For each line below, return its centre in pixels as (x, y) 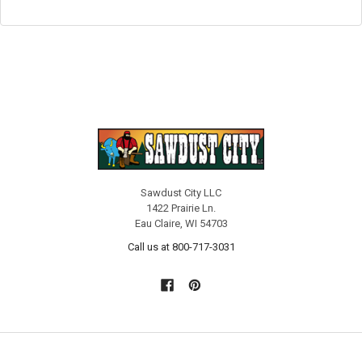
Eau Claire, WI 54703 (181, 224)
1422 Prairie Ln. (181, 208)
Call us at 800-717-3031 (181, 247)
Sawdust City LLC (181, 193)
